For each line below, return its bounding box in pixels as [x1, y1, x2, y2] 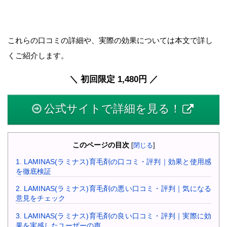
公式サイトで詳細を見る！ [44, 102, 181, 116]
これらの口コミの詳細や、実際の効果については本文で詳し [8, 35, 213, 45]
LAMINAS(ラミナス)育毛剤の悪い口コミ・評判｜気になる [22, 184, 211, 193]
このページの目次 [72, 140, 129, 149]
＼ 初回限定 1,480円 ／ [69, 73, 158, 84]
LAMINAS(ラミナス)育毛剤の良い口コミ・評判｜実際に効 [22, 211, 211, 220]
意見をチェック [16, 194, 65, 203]
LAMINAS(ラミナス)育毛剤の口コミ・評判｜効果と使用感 [22, 158, 211, 166]
